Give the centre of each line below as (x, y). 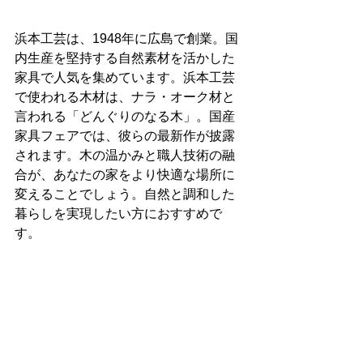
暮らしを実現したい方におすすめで (118, 214)
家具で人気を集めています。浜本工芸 (125, 77)
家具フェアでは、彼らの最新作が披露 (125, 136)
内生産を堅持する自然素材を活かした (125, 58)
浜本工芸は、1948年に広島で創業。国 (126, 38)
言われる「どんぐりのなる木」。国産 (125, 116)
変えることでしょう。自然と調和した (125, 194)
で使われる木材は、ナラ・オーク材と (125, 97)
